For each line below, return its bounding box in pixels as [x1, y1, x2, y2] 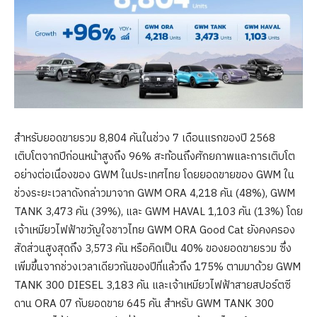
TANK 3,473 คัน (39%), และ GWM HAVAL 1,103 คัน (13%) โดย [14, 203, 303, 221]
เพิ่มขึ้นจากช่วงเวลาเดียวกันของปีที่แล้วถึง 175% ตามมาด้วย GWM [14, 258, 301, 277]
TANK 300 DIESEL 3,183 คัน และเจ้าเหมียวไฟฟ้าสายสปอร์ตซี [14, 277, 291, 295]
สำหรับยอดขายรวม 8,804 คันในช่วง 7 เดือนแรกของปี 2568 [14, 129, 275, 148]
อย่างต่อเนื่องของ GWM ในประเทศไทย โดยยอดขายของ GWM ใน [14, 166, 294, 185]
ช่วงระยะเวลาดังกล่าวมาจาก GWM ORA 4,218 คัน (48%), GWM [14, 185, 295, 203]
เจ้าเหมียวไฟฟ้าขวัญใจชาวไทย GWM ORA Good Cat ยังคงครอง [14, 221, 295, 240]
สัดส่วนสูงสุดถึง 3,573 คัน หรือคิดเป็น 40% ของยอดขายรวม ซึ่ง [14, 240, 292, 258]
